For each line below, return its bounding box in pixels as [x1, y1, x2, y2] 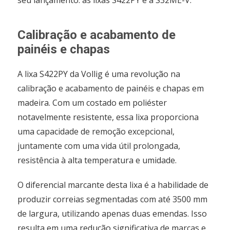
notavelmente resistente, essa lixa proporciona [17, 111, 199, 123]
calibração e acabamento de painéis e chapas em [17, 83, 204, 94]
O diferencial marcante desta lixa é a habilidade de [17, 179, 209, 191]
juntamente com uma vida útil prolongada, [17, 140, 181, 152]
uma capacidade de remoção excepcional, [17, 126, 175, 138]
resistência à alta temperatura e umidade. [17, 155, 177, 166]
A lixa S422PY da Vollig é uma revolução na [17, 68, 181, 80]
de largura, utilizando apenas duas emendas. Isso [17, 208, 207, 220]
